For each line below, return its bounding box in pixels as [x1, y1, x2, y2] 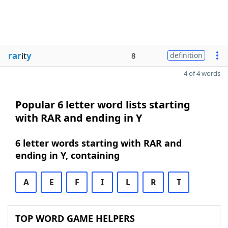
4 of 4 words [184, 69, 220, 78]
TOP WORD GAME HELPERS [15, 212, 135, 224]
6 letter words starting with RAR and [15, 137, 182, 149]
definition [170, 50, 203, 60]
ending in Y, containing [15, 149, 120, 161]
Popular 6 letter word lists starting [15, 98, 190, 111]
